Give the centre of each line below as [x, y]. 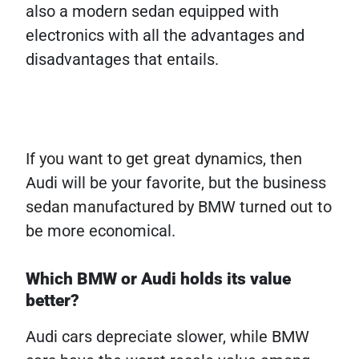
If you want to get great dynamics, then [164, 158]
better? [52, 300]
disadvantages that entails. [122, 59]
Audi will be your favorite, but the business [176, 182]
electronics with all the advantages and [165, 35]
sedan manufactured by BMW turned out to [179, 206]
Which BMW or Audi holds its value [158, 278]
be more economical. [101, 230]
